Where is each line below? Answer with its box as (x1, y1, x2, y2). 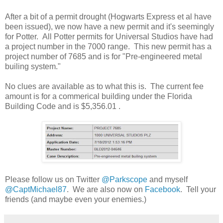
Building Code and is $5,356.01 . (5, 102, 120, 111)
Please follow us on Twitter (5, 175, 102, 184)
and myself (147, 175, 188, 184)
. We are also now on (67, 185, 145, 194)
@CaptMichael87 (5, 185, 67, 194)
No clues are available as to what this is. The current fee (5, 82, 204, 91)
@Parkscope (102, 175, 147, 184)
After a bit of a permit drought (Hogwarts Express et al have (5, 12, 212, 21)
